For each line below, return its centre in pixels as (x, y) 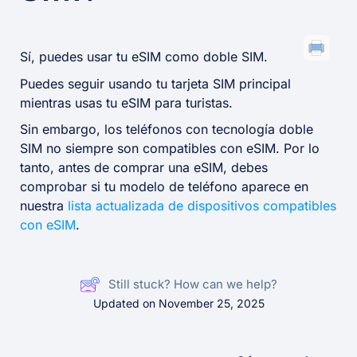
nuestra (44, 206)
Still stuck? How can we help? (193, 284)
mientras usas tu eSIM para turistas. (126, 102)
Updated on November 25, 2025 (178, 304)
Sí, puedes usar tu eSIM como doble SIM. (144, 57)
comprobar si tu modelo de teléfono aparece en (164, 187)
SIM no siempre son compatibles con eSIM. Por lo (170, 149)
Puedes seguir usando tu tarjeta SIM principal (155, 83)
